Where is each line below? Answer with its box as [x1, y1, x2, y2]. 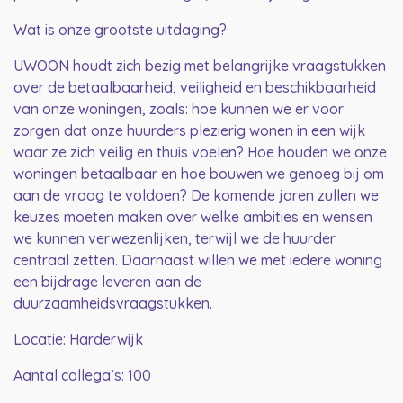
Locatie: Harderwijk [13, 330, 143, 349]
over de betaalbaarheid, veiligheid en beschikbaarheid [13, 78, 376, 97]
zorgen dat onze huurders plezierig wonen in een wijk [13, 121, 365, 140]
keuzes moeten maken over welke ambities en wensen [13, 208, 372, 227]
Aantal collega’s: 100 [13, 366, 151, 385]
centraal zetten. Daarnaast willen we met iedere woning [13, 251, 382, 270]
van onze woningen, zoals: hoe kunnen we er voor [13, 100, 344, 119]
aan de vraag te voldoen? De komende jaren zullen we [13, 186, 379, 205]
